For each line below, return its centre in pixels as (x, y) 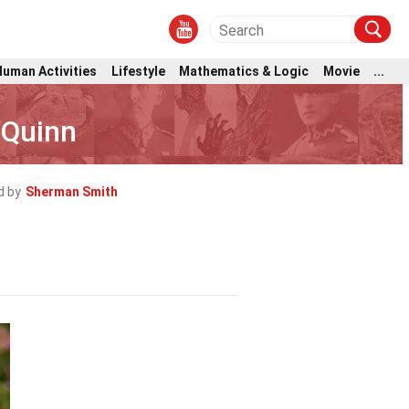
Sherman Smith (71, 192)
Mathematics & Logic (244, 71)
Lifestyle (138, 71)
